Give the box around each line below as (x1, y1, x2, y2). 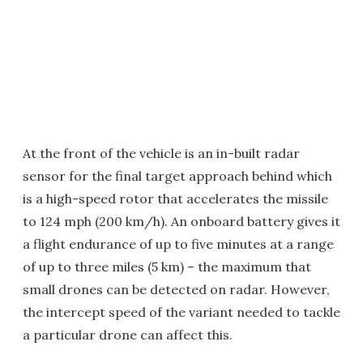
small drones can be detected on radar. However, (23, 281, 330, 298)
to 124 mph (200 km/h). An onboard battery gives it (23, 213, 340, 230)
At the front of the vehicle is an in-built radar (23, 145, 300, 162)
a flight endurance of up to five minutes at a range (23, 236, 334, 253)
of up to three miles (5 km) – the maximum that (23, 258, 311, 275)
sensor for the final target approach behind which (23, 168, 332, 185)
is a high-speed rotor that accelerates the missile (23, 190, 328, 207)
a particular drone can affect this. (23, 327, 233, 344)
